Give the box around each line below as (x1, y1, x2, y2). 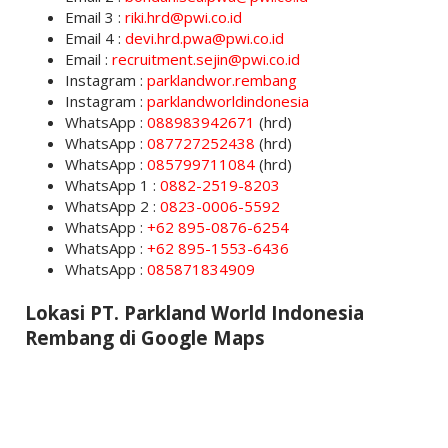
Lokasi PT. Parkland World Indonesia (24, 300, 364, 326)
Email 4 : (64, 28, 125, 49)
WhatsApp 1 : (64, 175, 160, 196)
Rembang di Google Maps (24, 325, 265, 351)
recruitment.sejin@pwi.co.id (111, 49, 300, 70)
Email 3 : (64, 7, 125, 28)
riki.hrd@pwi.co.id (124, 7, 242, 28)
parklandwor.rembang (146, 70, 297, 91)
